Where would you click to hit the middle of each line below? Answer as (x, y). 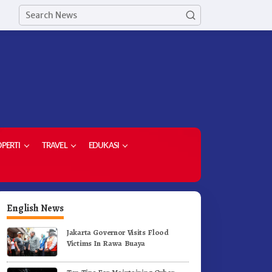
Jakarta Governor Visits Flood (118, 232)
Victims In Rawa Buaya (106, 243)
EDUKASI (104, 146)
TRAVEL (54, 146)
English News (36, 208)
